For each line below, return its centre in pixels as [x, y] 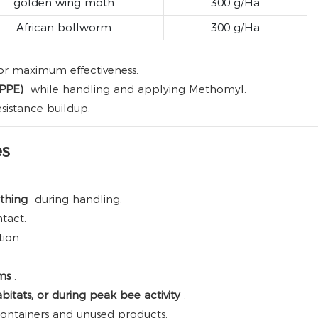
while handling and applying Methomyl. [137, 89]
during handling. [77, 199]
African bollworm [64, 28]
